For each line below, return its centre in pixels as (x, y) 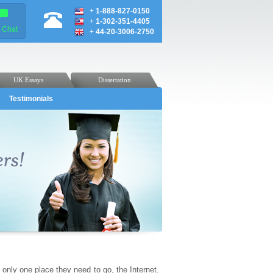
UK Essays (28, 80)
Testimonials (31, 99)
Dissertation (114, 80)
